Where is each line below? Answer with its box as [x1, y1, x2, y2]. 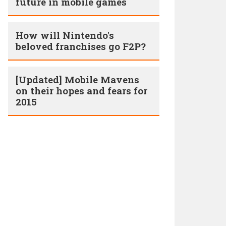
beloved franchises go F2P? [16, 40, 146, 52]
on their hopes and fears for [16, 84, 147, 97]
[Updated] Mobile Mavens [16, 73, 139, 86]
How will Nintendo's [16, 29, 114, 41]
